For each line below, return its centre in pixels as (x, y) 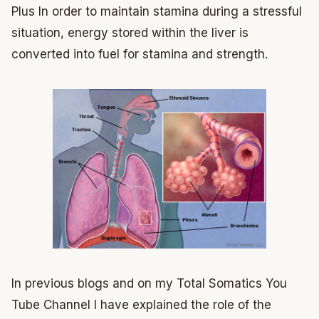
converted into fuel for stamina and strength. (140, 54)
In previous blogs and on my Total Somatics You (149, 284)
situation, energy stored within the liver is (130, 32)
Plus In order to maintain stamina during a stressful (157, 11)
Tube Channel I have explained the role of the (141, 305)
